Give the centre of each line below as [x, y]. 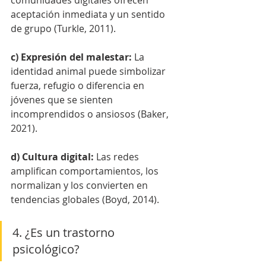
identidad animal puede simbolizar [89, 71]
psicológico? [46, 249]
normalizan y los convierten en [80, 185]
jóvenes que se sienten [63, 99]
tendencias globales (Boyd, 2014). [85, 199]
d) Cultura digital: [53, 156]
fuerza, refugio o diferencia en [79, 85]
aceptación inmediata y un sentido [89, 14]
